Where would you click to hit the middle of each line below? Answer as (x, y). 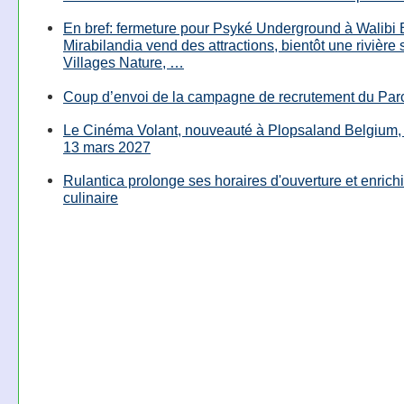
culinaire (90, 197)
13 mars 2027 (106, 147)
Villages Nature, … (123, 63)
